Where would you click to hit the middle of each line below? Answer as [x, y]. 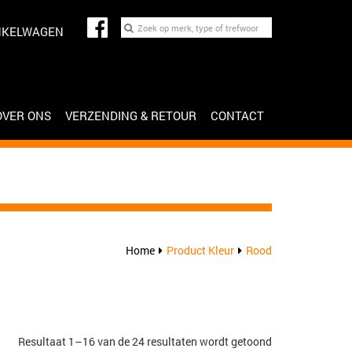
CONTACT [237, 116]
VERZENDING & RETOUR [131, 116]
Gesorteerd [298, 341]
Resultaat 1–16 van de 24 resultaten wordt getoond [145, 341]
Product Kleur [200, 250]
